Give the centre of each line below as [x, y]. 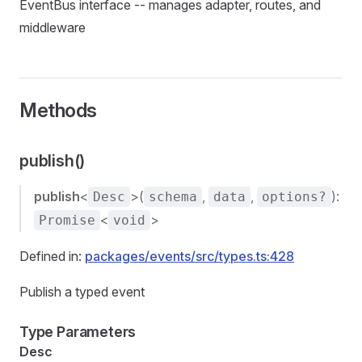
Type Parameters [78, 332]
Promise [67, 220]
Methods [58, 110]
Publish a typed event [82, 292]
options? [294, 197]
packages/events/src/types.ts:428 [189, 256]
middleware [53, 27]
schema [173, 197]
